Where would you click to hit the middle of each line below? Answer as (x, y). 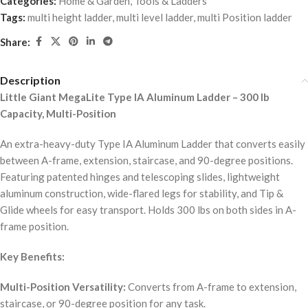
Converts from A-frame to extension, (211, 287)
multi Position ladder (245, 18)
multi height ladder (70, 18)
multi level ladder (155, 18)
